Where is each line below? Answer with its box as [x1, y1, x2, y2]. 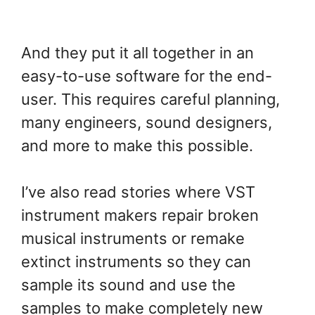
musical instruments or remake [21, 229, 245, 248]
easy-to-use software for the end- [21, 67, 272, 86]
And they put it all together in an [21, 44, 254, 63]
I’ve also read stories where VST [21, 183, 255, 202]
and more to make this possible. [21, 136, 253, 155]
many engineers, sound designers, [21, 113, 272, 132]
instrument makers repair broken [21, 206, 259, 225]
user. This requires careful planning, [21, 90, 280, 109]
